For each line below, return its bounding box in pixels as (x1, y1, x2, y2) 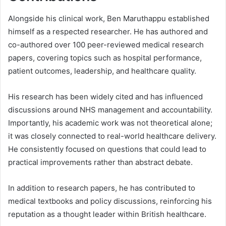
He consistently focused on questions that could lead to (8, 144, 206, 154)
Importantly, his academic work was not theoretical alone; (8, 118, 212, 128)
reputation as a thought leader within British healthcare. (8, 209, 206, 219)
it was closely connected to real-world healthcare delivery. (8, 131, 216, 141)
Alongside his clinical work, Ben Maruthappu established (8, 14, 209, 24)
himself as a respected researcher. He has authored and (8, 27, 208, 37)
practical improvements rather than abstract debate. (8, 157, 193, 167)
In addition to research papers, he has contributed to (8, 183, 195, 193)
